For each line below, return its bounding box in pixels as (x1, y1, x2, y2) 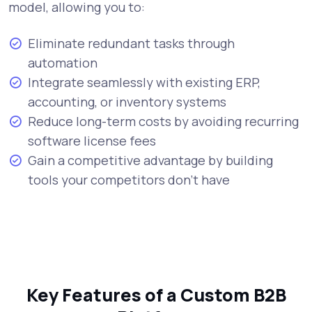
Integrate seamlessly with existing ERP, (28, 74, 260, 91)
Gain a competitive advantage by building (28, 152, 273, 169)
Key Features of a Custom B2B (26, 283, 286, 308)
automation (28, 54, 97, 72)
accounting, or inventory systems (28, 93, 226, 111)
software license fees (28, 132, 156, 150)
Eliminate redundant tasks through (28, 35, 235, 52)
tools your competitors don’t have (28, 171, 230, 189)
